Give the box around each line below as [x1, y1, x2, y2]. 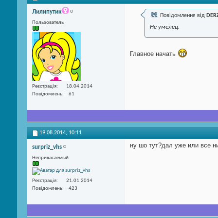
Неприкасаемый [32, 155, 69, 161]
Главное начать [130, 50, 178, 57]
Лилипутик [32, 8, 61, 15]
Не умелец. [150, 23, 180, 30]
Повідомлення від [159, 12, 206, 18]
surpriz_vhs [32, 144, 62, 151]
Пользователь [32, 19, 64, 25]
